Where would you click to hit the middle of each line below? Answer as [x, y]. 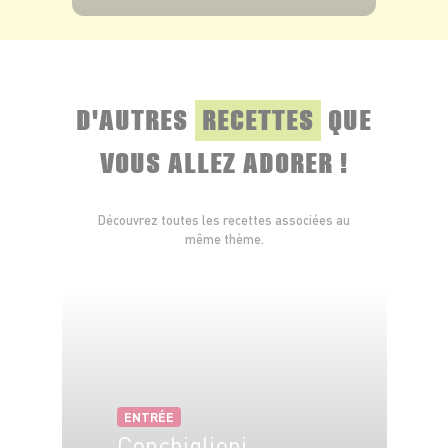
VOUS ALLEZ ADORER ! [224, 161]
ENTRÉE [148, 417]
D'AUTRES [135, 118]
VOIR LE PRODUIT [184, 35]
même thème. [224, 239]
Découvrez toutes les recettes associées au [224, 220]
